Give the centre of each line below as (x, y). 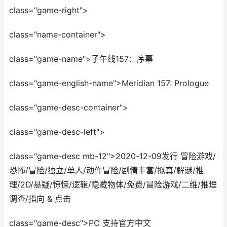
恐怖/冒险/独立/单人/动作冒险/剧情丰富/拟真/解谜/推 (106, 171)
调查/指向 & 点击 (40, 199)
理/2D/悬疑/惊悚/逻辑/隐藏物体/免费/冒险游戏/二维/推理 (113, 185)
